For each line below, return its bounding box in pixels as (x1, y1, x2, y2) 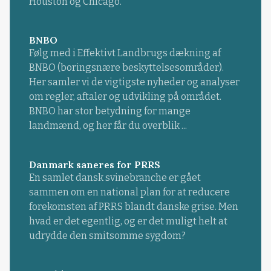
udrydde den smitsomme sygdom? (28, 229, 186, 241)
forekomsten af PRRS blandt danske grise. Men (28, 200, 238, 212)
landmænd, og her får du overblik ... (28, 120, 187, 132)
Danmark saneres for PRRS (28, 158, 160, 171)
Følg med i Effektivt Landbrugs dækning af (28, 47, 221, 59)
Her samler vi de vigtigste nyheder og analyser (28, 76, 240, 88)
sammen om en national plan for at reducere (28, 186, 230, 198)
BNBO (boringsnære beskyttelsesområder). (28, 62, 224, 74)
